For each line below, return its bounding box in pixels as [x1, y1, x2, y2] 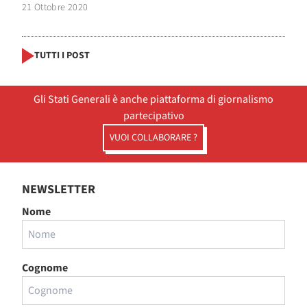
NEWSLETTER [22, 180, 95, 198]
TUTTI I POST [34, 49, 90, 63]
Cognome [22, 260, 68, 275]
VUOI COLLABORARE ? [110, 130, 197, 145]
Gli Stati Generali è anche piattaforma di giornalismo [34, 91, 273, 107]
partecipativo [123, 108, 184, 123]
